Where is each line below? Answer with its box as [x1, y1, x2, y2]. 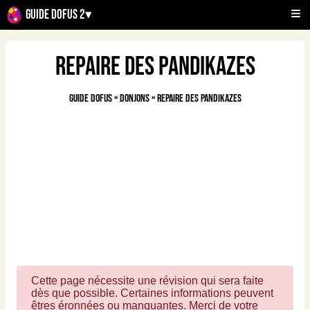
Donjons [119, 92, 149, 105]
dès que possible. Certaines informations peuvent [31, 287, 273, 299]
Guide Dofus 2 [26, 7, 85, 23]
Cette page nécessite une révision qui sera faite [31, 275, 264, 286]
